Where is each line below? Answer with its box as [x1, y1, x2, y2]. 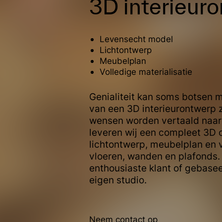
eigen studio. [89, 174, 147, 186]
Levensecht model [99, 34, 173, 45]
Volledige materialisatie [99, 66, 192, 77]
